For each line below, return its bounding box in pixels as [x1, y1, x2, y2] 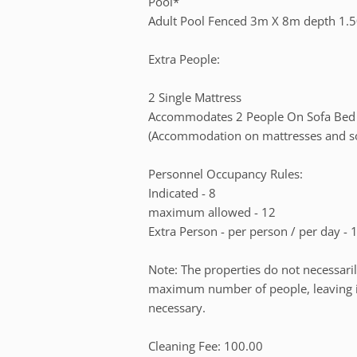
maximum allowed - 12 [148, 203, 277, 220]
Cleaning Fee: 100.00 [148, 337, 264, 354]
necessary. [148, 299, 206, 316]
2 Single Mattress [148, 88, 242, 105]
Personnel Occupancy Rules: [148, 165, 304, 182]
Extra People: [148, 50, 221, 67]
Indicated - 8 [148, 184, 217, 201]
